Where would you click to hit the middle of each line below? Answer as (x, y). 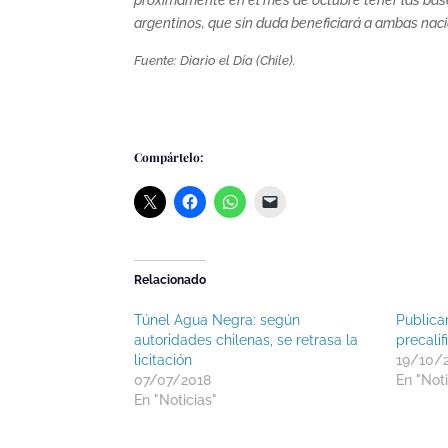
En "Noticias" (176, 399)
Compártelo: (169, 156)
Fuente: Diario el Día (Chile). (215, 59)
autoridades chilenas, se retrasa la (246, 339)
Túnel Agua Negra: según (217, 319)
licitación (163, 359)
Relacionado (170, 279)
